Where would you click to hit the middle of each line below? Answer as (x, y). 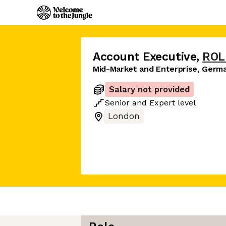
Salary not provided (149, 90)
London (124, 116)
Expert (162, 103)
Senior (117, 103)
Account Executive (145, 57)
